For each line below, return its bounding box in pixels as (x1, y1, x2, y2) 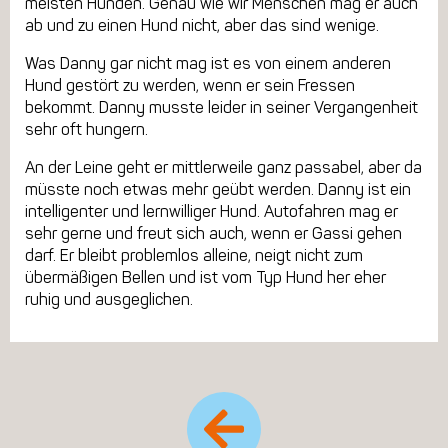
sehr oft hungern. (25, 119, 148, 139)
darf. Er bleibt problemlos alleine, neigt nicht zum (25, 245, 363, 265)
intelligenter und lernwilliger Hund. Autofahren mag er (25, 201, 398, 221)
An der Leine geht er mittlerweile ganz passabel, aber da (25, 157, 422, 177)
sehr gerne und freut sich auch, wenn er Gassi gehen (25, 223, 402, 243)
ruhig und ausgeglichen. (25, 289, 193, 309)
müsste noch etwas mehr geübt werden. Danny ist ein (25, 179, 411, 199)
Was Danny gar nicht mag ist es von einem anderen (25, 53, 391, 73)
